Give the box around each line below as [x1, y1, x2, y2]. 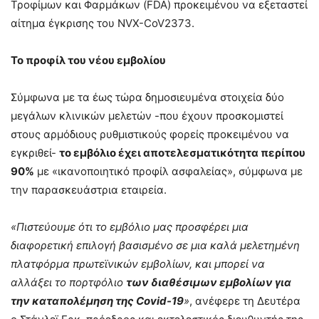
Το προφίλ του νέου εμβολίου [11, 53, 166, 68]
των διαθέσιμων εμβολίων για [126, 276, 291, 290]
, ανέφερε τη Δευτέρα [189, 294, 300, 308]
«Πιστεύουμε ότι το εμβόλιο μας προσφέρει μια [11, 220, 249, 234]
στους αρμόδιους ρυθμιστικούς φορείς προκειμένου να [11, 127, 289, 142]
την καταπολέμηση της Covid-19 [11, 294, 184, 308]
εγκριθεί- [11, 146, 59, 160]
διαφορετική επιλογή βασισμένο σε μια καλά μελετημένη [11, 239, 300, 253]
